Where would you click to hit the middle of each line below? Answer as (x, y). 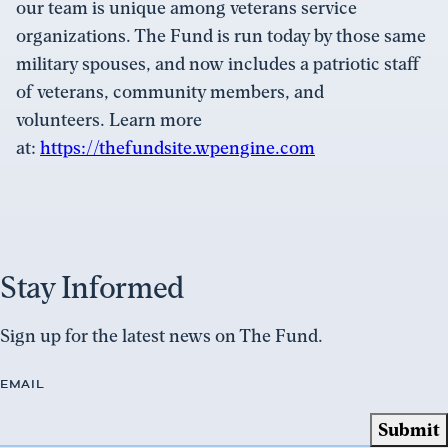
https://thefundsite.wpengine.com (177, 148)
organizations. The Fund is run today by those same (221, 36)
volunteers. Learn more (109, 120)
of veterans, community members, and (170, 92)
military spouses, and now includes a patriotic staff (218, 64)
